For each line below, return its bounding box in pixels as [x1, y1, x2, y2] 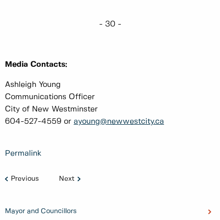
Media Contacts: [5, 61, 67, 69]
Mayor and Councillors [5, 208, 77, 215]
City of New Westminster [5, 106, 98, 113]
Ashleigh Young [5, 81, 61, 89]
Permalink [5, 150, 42, 158]
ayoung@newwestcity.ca [74, 118, 164, 126]
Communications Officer [5, 93, 95, 101]
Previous [11, 175, 39, 183]
